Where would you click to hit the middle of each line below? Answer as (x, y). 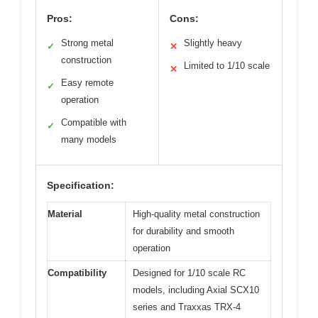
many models (89, 140)
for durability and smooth (183, 231)
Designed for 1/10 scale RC (189, 273)
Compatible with (94, 123)
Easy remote (87, 83)
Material (65, 214)
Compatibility (77, 273)
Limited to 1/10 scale (227, 66)
